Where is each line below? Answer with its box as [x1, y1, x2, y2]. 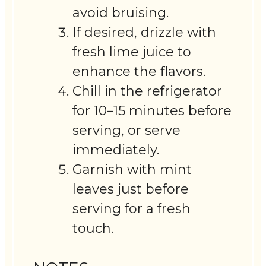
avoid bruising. [72, 5, 169, 21]
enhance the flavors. [72, 64, 206, 80]
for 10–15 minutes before [72, 103, 232, 119]
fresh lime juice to [72, 44, 192, 61]
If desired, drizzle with [72, 24, 217, 41]
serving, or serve [72, 122, 181, 139]
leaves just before [72, 181, 189, 198]
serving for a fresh [72, 201, 191, 217]
